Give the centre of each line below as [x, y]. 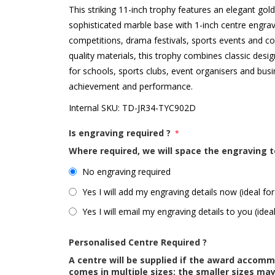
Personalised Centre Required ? [138, 242]
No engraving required [127, 171]
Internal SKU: [95, 108]
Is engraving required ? [121, 133]
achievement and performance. [131, 86]
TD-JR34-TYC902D [159, 108]
